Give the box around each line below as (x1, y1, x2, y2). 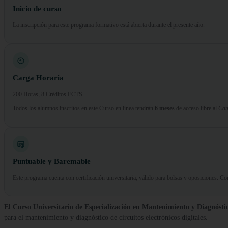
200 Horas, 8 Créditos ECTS (13, 91, 82, 98)
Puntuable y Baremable (13, 157, 91, 166)
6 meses (155, 105, 175, 112)
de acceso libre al (175, 105, 218, 112)
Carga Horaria (13, 74, 64, 82)
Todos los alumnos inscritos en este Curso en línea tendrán (13, 105, 155, 112)
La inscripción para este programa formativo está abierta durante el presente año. (13, 21, 205, 29)
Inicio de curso (13, 5, 62, 13)
